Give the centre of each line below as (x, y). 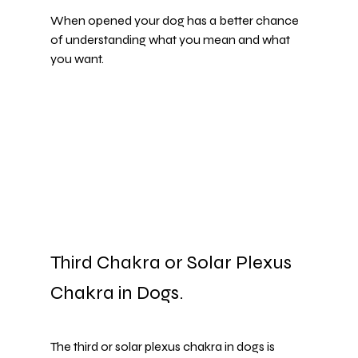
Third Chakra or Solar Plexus (173, 263)
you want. (77, 59)
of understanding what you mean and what (171, 40)
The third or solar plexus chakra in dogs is (163, 347)
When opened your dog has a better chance (175, 21)
